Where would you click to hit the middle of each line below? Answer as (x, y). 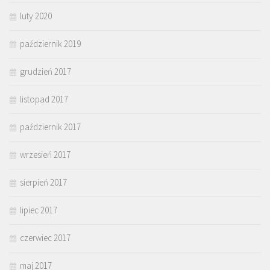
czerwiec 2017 (45, 238)
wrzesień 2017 (45, 155)
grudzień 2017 (46, 72)
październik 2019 (50, 44)
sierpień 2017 (43, 183)
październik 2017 (50, 127)
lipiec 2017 (39, 210)
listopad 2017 (44, 99)
